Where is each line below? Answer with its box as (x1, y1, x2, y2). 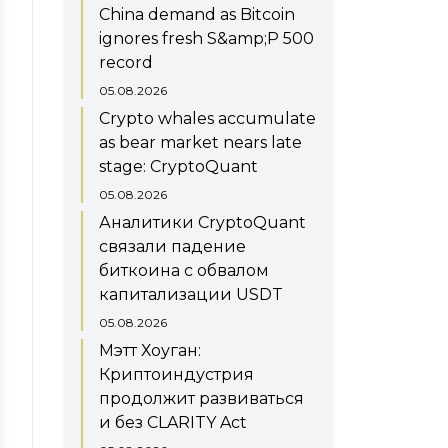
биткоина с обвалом (99, 260, 269, 280)
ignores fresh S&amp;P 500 (99, 28, 314, 48)
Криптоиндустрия (99, 364, 254, 384)
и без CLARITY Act (99, 412, 247, 432)
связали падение (99, 236, 246, 256)
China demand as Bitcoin (99, 4, 295, 24)
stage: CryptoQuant (99, 156, 258, 176)
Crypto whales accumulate (99, 108, 316, 128)
